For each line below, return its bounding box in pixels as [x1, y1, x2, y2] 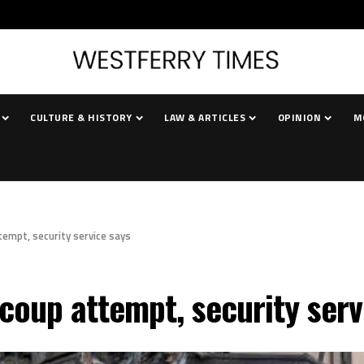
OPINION [277, 110, 322, 125]
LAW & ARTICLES [164, 110, 246, 125]
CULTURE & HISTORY [30, 110, 132, 125]
